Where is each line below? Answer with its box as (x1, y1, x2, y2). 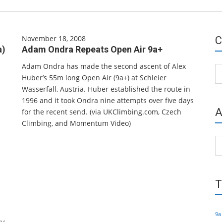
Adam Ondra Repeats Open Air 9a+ (22, 44, 163, 55)
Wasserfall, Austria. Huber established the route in (22, 84, 190, 94)
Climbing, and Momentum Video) (22, 118, 131, 128)
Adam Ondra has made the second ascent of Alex (22, 61, 186, 71)
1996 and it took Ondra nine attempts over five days (22, 96, 194, 105)
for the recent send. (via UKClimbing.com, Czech (22, 107, 181, 116)
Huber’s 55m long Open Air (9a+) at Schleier (22, 73, 166, 82)
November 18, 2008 (22, 34, 86, 43)
